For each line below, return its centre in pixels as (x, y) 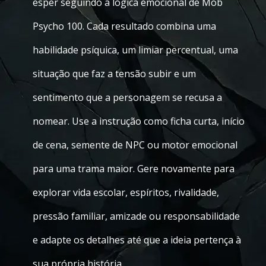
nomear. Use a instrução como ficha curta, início (139, 121)
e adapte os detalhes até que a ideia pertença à (137, 240)
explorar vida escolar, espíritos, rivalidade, (126, 192)
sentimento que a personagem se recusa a (127, 97)
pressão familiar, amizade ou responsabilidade (136, 216)
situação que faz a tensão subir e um (114, 74)
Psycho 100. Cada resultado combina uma (124, 26)
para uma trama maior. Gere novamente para (134, 169)
